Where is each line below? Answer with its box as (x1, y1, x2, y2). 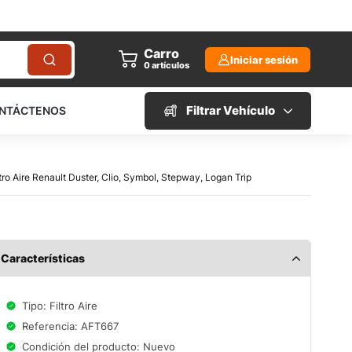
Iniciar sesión (230, 53, 298, 66)
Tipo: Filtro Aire (22, 299, 98, 312)
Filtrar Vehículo (185, 103, 275, 118)
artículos (152, 60, 189, 71)
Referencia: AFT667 (22, 320, 119, 332)
